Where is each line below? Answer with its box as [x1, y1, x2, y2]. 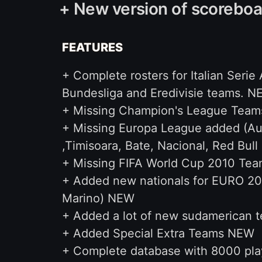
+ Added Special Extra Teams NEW [61, 226, 254, 240]
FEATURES [61, 40, 123, 54]
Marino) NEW [61, 191, 135, 205]
